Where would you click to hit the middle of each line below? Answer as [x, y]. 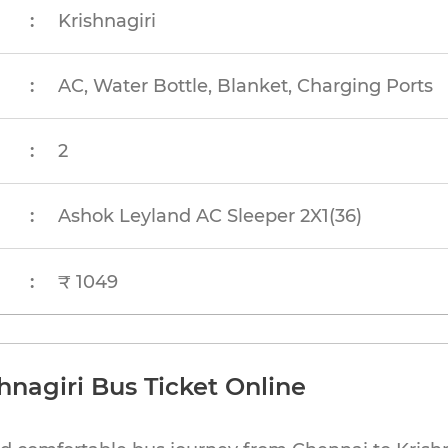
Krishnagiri [107, 21]
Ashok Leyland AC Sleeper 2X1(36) [210, 216]
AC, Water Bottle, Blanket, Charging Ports [246, 86]
